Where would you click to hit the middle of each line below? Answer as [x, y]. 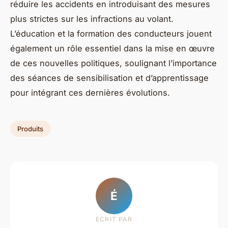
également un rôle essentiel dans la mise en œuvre [112, 49]
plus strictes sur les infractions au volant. [92, 19]
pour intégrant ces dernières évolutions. [90, 93]
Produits [31, 129]
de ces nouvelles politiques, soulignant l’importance [113, 63]
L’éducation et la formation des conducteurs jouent [111, 34]
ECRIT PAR [114, 219]
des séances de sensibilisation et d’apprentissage [109, 78]
